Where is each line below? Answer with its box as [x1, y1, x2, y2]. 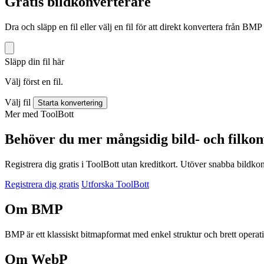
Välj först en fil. [5, 77, 63, 87]
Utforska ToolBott [81, 179, 149, 190]
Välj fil [5, 97, 31, 108]
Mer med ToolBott [5, 109, 74, 120]
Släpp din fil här [5, 57, 64, 67]
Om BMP [5, 201, 63, 217]
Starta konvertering [38, 98, 103, 108]
